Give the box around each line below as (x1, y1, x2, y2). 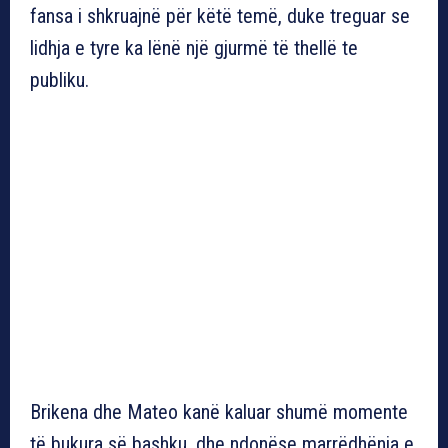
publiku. (30, 67, 89, 92)
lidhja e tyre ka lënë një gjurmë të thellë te (30, 35, 358, 60)
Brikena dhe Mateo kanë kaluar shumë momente (30, 399, 408, 424)
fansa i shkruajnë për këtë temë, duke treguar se (30, 3, 410, 28)
